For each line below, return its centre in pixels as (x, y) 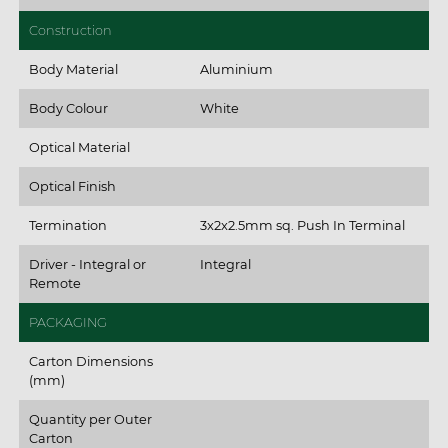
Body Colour (68, 108)
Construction (70, 30)
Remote (54, 283)
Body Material (73, 69)
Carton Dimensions (90, 361)
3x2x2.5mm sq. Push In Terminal (302, 225)
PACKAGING (67, 322)
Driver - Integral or (87, 264)
